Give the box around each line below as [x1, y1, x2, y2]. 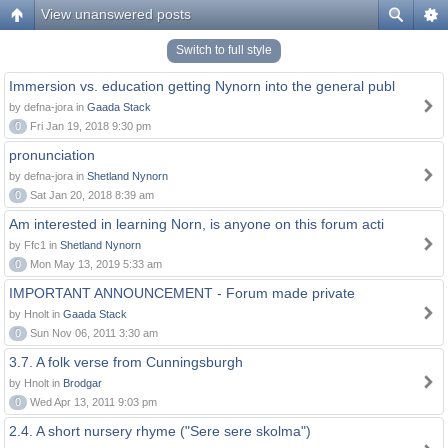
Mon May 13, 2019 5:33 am [27, 258, 162, 270]
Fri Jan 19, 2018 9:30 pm [27, 120, 151, 132]
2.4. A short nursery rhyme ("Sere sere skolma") [9, 423, 311, 439]
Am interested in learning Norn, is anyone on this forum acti [9, 216, 384, 232]
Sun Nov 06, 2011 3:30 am [27, 327, 158, 339]
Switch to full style [176, 43, 272, 57]
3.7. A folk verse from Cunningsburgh [9, 354, 243, 370]
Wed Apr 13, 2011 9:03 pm [27, 396, 157, 408]
